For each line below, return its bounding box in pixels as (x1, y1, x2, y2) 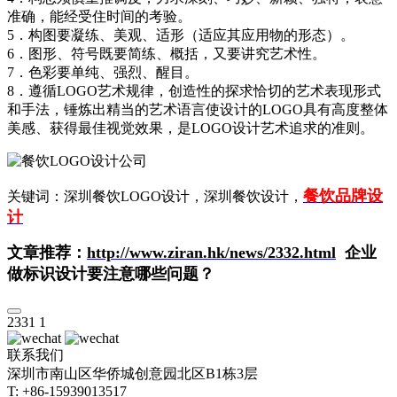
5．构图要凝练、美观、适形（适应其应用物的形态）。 (7, 27, 354, 43)
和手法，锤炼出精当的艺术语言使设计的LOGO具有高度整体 (7, 102, 388, 117)
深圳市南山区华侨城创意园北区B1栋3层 (7, 366, 258, 381)
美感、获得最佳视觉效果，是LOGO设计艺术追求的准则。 (7, 121, 374, 136)
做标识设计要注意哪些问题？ (7, 265, 214, 283)
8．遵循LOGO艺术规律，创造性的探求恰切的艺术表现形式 (7, 83, 381, 98)
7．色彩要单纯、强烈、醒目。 (7, 65, 198, 80)
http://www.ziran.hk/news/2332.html (87, 244, 336, 261)
